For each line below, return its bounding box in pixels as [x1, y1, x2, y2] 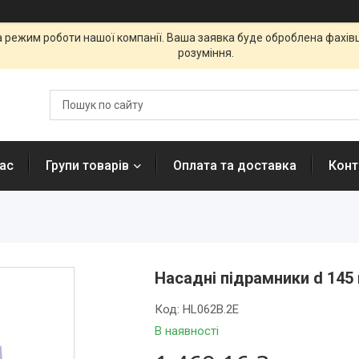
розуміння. [177, 46, 234, 59]
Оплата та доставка [173, 158, 296, 173]
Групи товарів [46, 158, 129, 173]
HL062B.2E [183, 302, 240, 317]
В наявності [155, 324, 220, 338]
